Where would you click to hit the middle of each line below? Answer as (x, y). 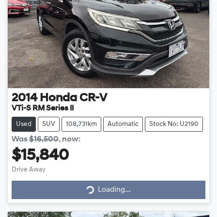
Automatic (123, 124)
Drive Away (29, 170)
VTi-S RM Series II (43, 108)
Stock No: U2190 (174, 124)
